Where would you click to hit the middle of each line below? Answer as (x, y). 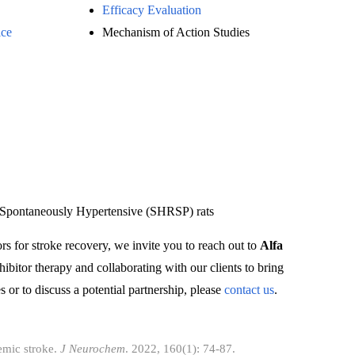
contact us (250, 290)
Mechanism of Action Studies (176, 32)
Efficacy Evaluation (151, 10)
